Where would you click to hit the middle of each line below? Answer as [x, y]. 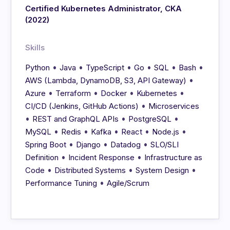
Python [38, 68]
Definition [42, 158]
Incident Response [102, 158]
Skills [35, 48]
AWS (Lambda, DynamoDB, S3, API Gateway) [106, 81]
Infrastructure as [174, 158]
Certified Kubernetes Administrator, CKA [104, 9]
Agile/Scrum [128, 183]
